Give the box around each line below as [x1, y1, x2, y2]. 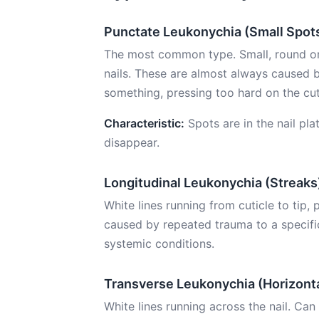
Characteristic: [104, 116, 184, 130]
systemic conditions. [104, 236, 214, 251]
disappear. [104, 135, 159, 150]
